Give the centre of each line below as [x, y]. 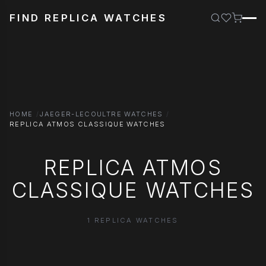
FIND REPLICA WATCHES [88, 18]
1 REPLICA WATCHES [133, 220]
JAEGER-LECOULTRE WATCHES [101, 114]
